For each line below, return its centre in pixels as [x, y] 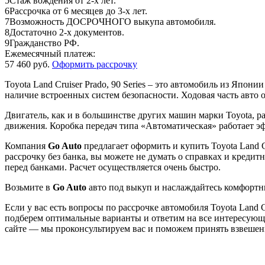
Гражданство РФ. [44, 43]
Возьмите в [29, 188]
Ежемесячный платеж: [50, 54]
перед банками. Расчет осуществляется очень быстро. [113, 167]
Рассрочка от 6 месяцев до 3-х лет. [78, 11]
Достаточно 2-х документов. [67, 33]
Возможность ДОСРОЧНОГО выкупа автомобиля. [113, 22]
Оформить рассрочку [95, 64]
